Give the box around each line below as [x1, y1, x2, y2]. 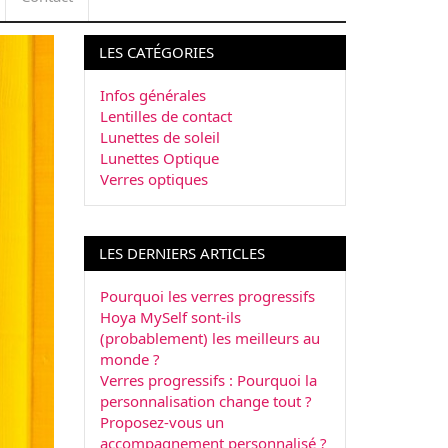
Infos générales [99, 85, 206, 106]
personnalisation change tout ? [99, 391, 312, 412]
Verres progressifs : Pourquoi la [99, 370, 317, 391]
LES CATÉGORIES [98, 42, 214, 63]
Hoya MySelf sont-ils [99, 307, 241, 328]
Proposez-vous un [99, 412, 224, 433]
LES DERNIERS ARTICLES [98, 243, 265, 264]
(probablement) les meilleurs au [99, 328, 320, 349]
